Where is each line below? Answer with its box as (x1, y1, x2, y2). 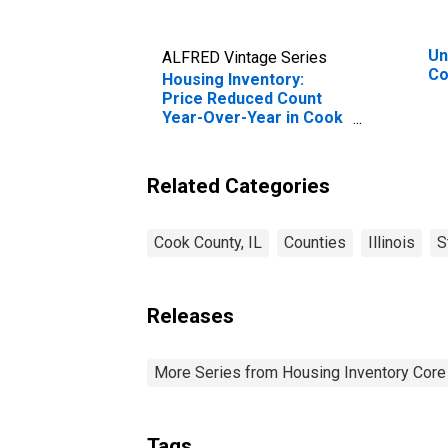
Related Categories (147, 173, 330, 198)
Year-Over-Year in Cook (162, 107, 343, 127)
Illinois (368, 232, 415, 252)
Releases (147, 303, 234, 328)
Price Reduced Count (162, 88, 322, 108)
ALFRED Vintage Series (162, 47, 327, 67)
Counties (284, 232, 346, 252)
